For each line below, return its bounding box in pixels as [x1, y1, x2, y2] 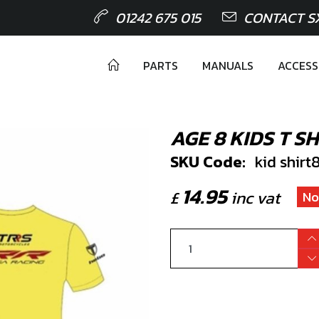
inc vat [227, 186, 280, 210]
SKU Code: [170, 150, 246, 174]
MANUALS [202, 57, 253, 74]
